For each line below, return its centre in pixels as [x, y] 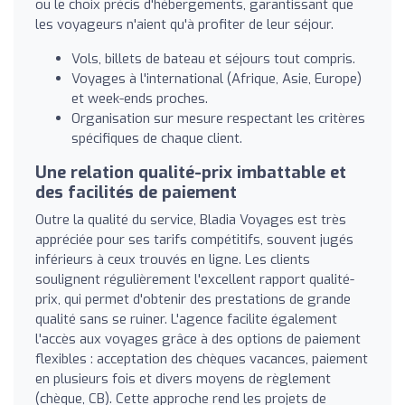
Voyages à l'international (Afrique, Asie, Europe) [217, 78]
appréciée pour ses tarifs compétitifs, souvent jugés [194, 239]
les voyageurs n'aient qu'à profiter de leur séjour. [184, 24]
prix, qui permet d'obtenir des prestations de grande [193, 299]
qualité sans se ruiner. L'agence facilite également [186, 319]
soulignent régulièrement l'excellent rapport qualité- [195, 279]
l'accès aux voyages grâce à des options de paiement [198, 339]
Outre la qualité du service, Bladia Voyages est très [191, 219]
